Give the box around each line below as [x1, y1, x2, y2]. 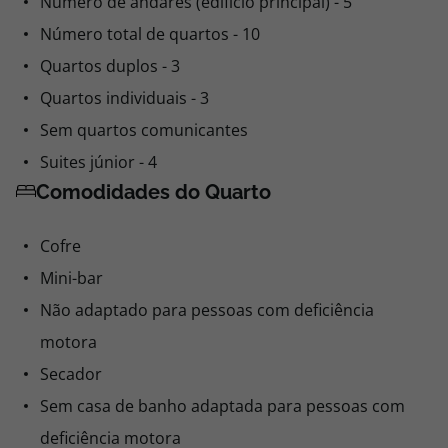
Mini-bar [40, 267, 103, 289]
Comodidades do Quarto [36, 180, 271, 204]
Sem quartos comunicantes [40, 119, 248, 141]
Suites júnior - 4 [40, 151, 157, 173]
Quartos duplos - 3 [40, 55, 180, 77]
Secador [40, 363, 102, 385]
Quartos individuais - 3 [40, 87, 209, 109]
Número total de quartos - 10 [40, 23, 260, 45]
